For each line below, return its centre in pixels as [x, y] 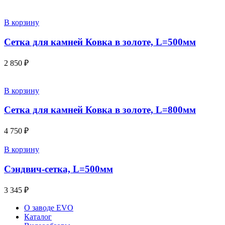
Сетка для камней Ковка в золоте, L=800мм [100, 110]
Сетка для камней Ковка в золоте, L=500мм [100, 42]
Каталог [38, 216]
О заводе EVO [49, 207]
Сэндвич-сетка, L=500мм [59, 169]
